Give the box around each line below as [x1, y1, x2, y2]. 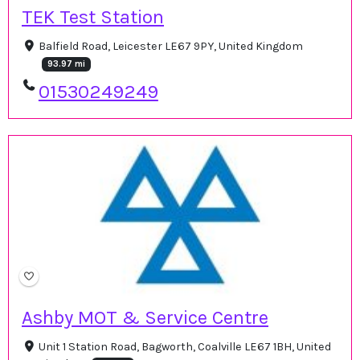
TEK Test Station [22, 5, 164, 28]
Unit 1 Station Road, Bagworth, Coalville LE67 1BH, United [38, 340, 331, 354]
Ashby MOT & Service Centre [22, 306, 268, 329]
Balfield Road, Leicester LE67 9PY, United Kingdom [38, 39, 303, 53]
